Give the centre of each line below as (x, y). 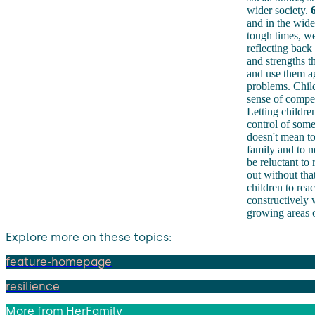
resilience (33, 286)
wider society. (278, 10)
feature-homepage (59, 262)
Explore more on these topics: (89, 237)
